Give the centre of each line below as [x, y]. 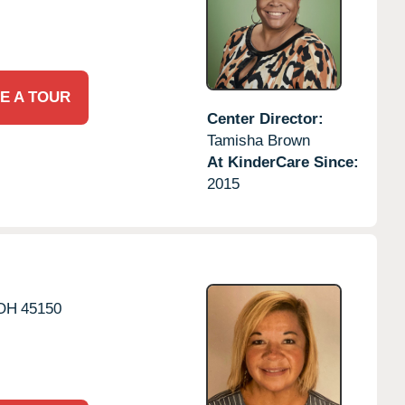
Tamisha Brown [258, 140]
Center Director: [265, 118]
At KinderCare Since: [283, 162]
